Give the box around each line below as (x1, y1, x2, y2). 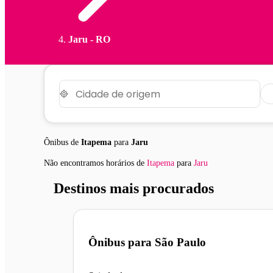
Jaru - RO (68, 34, 110, 45)
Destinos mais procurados (54, 180, 214, 197)
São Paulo (155, 235, 206, 249)
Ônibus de (44, 138, 81, 147)
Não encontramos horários (44, 158, 136, 168)
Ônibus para (88, 235, 155, 249)
